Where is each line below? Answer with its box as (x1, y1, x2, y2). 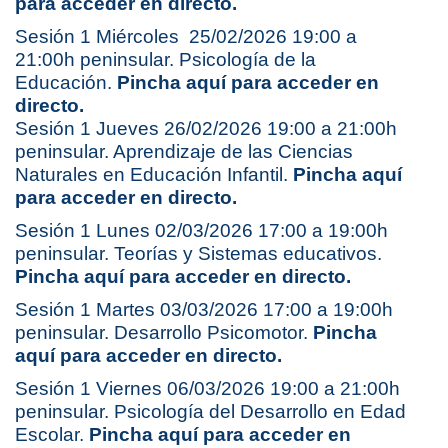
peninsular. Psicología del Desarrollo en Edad (15, 400, 406, 422)
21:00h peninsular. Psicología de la (15, 48, 316, 70)
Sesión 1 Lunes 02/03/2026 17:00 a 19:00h (15, 219, 388, 241)
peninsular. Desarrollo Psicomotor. (15, 321, 313, 343)
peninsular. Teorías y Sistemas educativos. (15, 242, 382, 264)
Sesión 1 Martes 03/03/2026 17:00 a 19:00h (15, 298, 393, 320)
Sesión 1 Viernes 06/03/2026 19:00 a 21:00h (15, 377, 400, 399)
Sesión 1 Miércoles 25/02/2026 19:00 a (15, 25, 357, 47)
